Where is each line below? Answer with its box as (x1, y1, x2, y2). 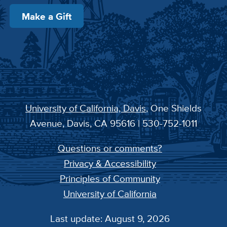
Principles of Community (59, 171, 160, 185)
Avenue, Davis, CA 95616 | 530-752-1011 (30, 116, 197, 130)
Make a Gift (21, 9, 71, 23)
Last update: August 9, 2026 (50, 211, 170, 225)
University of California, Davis (25, 100, 146, 115)
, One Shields (146, 100, 202, 115)
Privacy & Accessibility (63, 156, 156, 170)
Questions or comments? (57, 140, 162, 155)
